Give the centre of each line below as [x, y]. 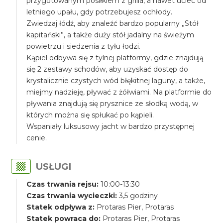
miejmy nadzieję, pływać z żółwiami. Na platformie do [119, 92]
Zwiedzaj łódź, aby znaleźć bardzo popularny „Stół [113, 23]
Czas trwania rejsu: [63, 184]
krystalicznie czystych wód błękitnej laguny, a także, [116, 81]
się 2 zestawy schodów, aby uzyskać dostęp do [108, 69]
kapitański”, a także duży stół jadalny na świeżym [111, 35]
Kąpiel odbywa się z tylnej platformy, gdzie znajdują [115, 58]
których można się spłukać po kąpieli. [90, 115]
